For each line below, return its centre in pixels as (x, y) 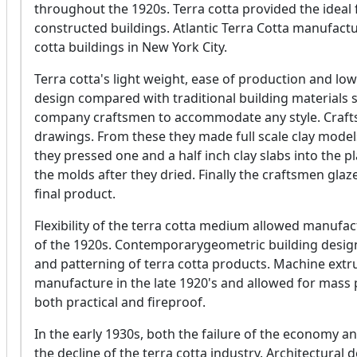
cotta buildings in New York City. (131, 47)
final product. (75, 194)
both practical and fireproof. (120, 302)
